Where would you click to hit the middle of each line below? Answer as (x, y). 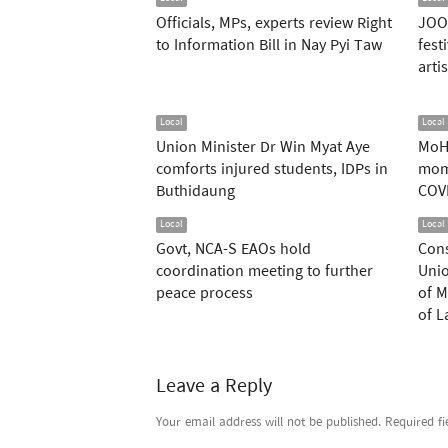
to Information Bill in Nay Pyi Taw (269, 46)
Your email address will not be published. (268, 422)
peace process (204, 294)
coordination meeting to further (264, 272)
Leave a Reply (214, 386)
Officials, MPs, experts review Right (274, 24)
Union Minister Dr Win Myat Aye (263, 148)
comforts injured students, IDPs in (272, 170)
